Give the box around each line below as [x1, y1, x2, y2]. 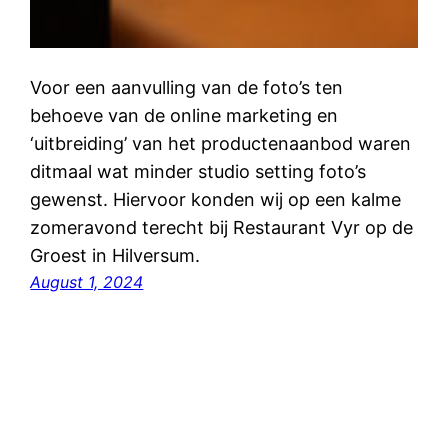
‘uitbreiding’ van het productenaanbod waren [30, 133, 412, 155]
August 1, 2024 [30, 272, 144, 293]
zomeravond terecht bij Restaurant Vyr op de [30, 217, 414, 239]
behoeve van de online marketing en [30, 105, 339, 127]
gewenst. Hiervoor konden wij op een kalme [30, 189, 402, 211]
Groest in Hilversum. [30, 245, 201, 267]
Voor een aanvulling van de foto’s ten [30, 77, 344, 99]
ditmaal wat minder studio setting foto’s [30, 161, 367, 183]
